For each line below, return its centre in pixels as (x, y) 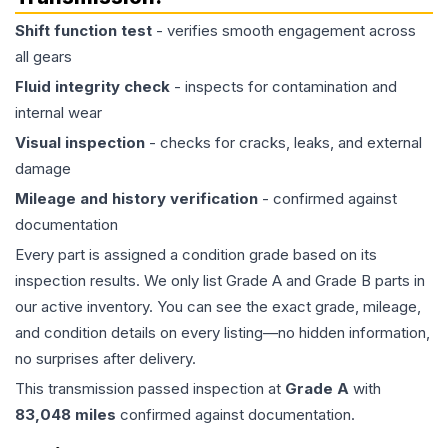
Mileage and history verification (136, 199)
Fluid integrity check (92, 87)
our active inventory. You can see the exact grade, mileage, (218, 307)
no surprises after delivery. (105, 359)
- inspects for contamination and (283, 87)
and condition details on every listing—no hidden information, (222, 333)
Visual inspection (80, 143)
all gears (43, 57)
